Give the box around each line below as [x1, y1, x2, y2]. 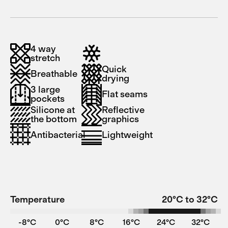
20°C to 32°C [162, 194, 218, 205]
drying [102, 73, 129, 84]
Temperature [10, 194, 65, 205]
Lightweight [102, 129, 153, 140]
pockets [31, 93, 65, 104]
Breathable [31, 68, 77, 79]
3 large [31, 84, 60, 95]
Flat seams [102, 89, 148, 100]
